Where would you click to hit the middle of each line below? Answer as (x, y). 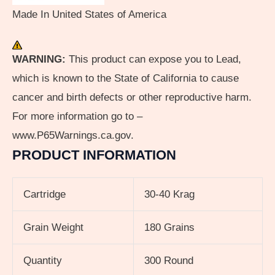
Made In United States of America (89, 15)
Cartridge (45, 194)
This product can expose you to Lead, (155, 59)
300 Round (169, 260)
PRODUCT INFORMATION (94, 155)
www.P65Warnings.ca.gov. (73, 135)
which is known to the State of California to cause (126, 78)
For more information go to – (77, 116)
